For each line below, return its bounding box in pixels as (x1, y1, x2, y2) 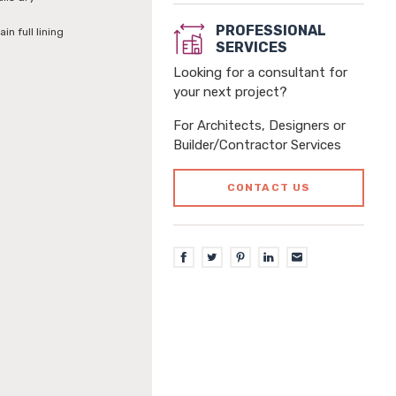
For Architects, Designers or (173, 118, 346, 133)
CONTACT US (226, 181, 311, 194)
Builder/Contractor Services (173, 137, 341, 153)
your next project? (173, 84, 287, 100)
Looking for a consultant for (173, 65, 347, 80)
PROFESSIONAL (216, 22, 326, 39)
